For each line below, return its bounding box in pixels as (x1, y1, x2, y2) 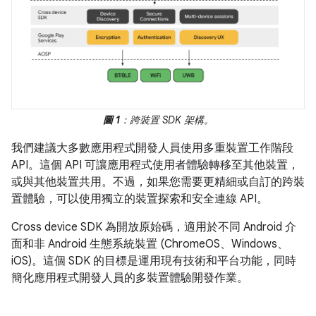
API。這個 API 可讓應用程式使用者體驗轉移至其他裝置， (11, 158, 299, 173)
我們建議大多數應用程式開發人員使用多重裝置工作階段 (11, 141, 293, 156)
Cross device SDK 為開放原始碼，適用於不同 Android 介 (11, 220, 296, 235)
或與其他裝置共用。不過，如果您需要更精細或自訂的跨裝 (11, 175, 305, 190)
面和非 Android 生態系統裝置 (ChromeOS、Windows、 (11, 237, 288, 252)
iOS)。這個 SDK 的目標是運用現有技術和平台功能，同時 (11, 254, 296, 269)
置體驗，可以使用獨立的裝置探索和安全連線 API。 (11, 192, 268, 207)
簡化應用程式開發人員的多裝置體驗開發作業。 (11, 271, 248, 286)
